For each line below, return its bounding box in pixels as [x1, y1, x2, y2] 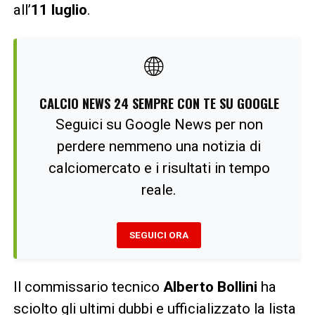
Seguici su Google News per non [55, 116, 263, 134]
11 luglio [30, 1, 87, 19]
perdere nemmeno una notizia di [57, 138, 262, 155]
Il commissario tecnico [13, 278, 163, 296]
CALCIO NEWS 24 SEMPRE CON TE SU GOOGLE [39, 94, 279, 113]
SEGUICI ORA [129, 229, 189, 241]
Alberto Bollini [162, 278, 257, 296]
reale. [141, 181, 177, 199]
